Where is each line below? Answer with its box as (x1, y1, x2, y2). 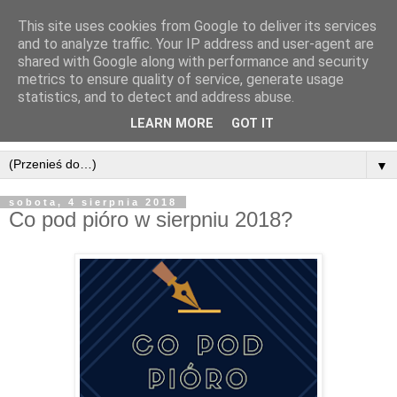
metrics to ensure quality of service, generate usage (18, 71, 344, 88)
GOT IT (231, 116, 274, 132)
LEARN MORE (130, 116, 214, 132)
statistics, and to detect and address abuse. (18, 89, 294, 105)
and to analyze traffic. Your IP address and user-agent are (18, 35, 374, 52)
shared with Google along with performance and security (18, 53, 369, 70)
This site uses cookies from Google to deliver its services (18, 18, 377, 35)
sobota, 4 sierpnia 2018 (9, 196, 177, 207)
